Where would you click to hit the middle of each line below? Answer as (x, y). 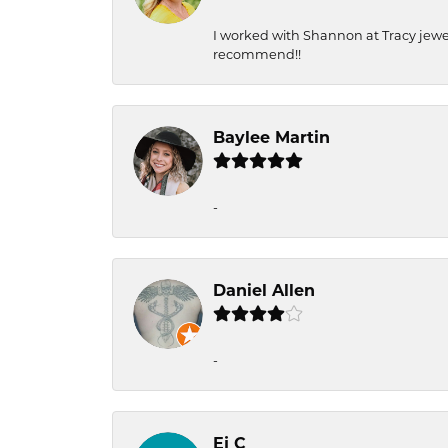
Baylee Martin (271, 137)
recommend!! (257, 54)
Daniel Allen (264, 290)
